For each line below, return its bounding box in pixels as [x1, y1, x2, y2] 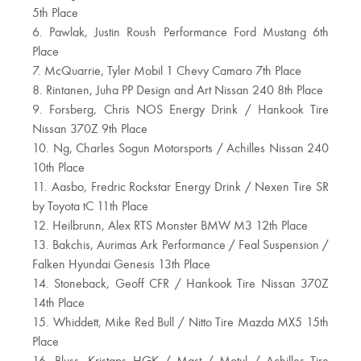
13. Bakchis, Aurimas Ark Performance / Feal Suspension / [32, 239, 329, 253]
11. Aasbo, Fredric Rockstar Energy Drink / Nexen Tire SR [32, 181, 329, 195]
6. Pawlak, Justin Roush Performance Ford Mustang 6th [32, 27, 329, 40]
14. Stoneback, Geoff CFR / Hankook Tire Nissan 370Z [32, 278, 329, 292]
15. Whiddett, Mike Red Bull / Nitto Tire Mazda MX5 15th [32, 317, 329, 330]
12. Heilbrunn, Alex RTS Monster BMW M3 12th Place [32, 220, 308, 234]
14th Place [32, 297, 85, 311]
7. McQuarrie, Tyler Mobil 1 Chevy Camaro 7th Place [32, 65, 301, 79]
